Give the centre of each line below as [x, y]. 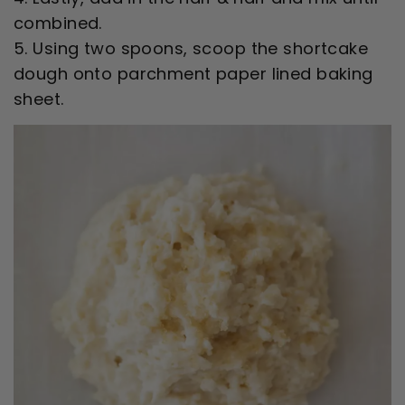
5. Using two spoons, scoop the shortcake [191, 49]
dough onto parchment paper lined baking [193, 74]
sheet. [42, 99]
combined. [61, 24]
